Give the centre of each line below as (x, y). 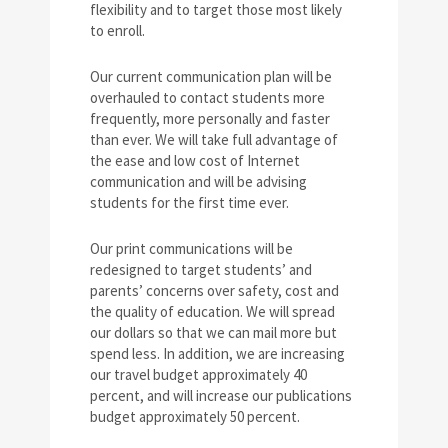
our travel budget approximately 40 (198, 374)
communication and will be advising (198, 181)
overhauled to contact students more (207, 97)
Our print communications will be (191, 248)
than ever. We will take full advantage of (214, 139)
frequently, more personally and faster (210, 118)
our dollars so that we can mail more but (213, 332)
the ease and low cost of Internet (195, 160)
